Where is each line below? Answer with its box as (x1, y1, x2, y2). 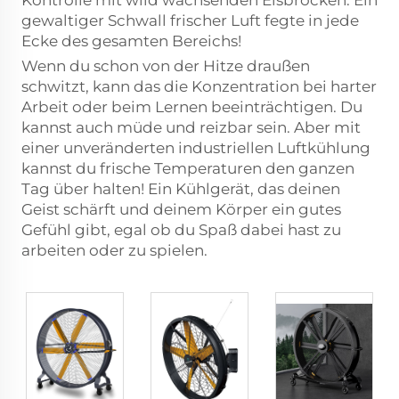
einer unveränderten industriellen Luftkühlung (21, 139, 370, 157)
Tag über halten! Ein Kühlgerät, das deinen (21, 180, 340, 198)
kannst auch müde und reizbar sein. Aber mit (21, 118, 361, 136)
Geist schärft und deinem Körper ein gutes (21, 200, 341, 218)
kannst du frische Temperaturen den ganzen (21, 159, 354, 177)
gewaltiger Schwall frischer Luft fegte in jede (21, 12, 359, 29)
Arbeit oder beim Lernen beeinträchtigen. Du (21, 98, 362, 116)
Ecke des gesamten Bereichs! (21, 32, 241, 50)
